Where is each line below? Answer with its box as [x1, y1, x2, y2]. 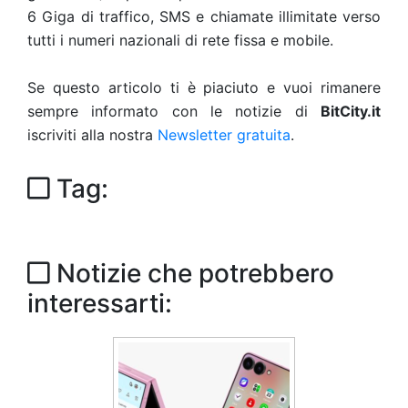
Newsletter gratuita [158, 126, 291, 145]
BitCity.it [321, 102, 381, 121]
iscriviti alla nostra [27, 126, 158, 145]
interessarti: [27, 288, 172, 320]
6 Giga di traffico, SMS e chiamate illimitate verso [27, 7, 381, 26]
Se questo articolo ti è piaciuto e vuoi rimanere [27, 78, 381, 97]
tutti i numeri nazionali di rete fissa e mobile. [27, 31, 333, 50]
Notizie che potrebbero [50, 258, 334, 290]
